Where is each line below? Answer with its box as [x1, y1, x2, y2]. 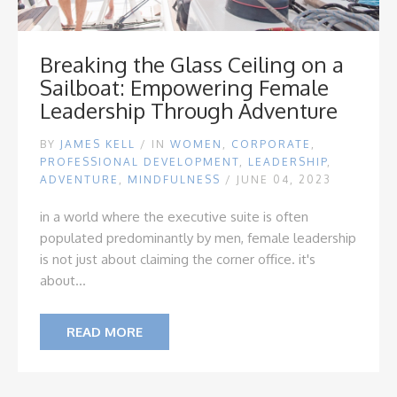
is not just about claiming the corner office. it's [40, 251, 315, 268]
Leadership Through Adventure [40, 97, 338, 124]
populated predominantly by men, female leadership [40, 230, 356, 246]
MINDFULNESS [128, 173, 221, 186]
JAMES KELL [60, 137, 136, 151]
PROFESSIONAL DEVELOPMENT [40, 155, 239, 168]
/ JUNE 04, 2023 [225, 173, 331, 186]
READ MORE [66, 323, 143, 340]
